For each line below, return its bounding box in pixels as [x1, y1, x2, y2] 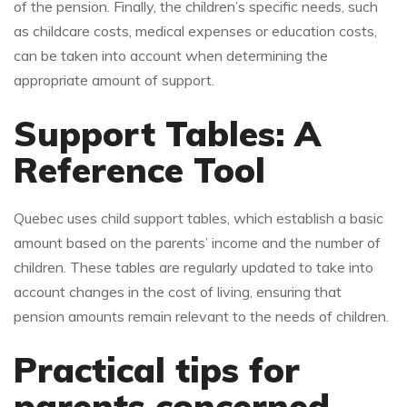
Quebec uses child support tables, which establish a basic [14, 209, 383, 228]
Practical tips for [14, 348, 300, 392]
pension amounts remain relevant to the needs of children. [14, 307, 389, 326]
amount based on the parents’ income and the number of [14, 233, 381, 253]
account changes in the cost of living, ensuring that [14, 283, 342, 302]
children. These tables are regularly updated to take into [14, 258, 373, 277]
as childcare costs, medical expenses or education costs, [14, 22, 377, 41]
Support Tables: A [14, 112, 321, 156]
